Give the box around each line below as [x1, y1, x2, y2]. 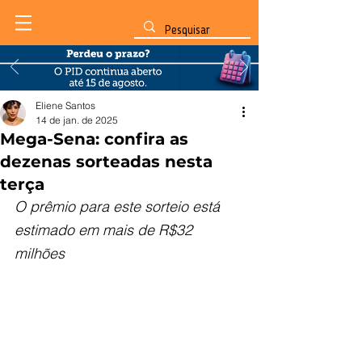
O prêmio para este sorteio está [15, 197, 224, 216]
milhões [15, 244, 65, 263]
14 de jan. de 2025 [36, 114, 118, 126]
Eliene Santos [36, 99, 95, 112]
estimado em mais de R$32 [15, 221, 196, 239]
